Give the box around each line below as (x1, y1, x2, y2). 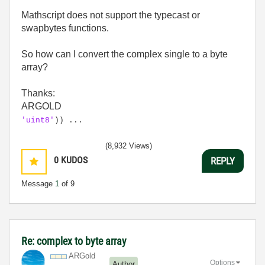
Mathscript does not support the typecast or (21, 10, 200, 20)
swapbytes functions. (21, 23, 109, 33)
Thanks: (21, 88, 55, 98)
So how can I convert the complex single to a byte (21, 49, 228, 59)
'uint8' (21, 116, 54, 125)
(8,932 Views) (105, 141, 152, 150)
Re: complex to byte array (21, 235, 127, 247)
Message (21, 179, 55, 188)
